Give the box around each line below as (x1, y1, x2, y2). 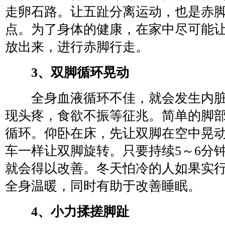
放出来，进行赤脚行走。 (5, 39, 149, 54)
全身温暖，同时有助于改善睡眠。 (5, 178, 201, 193)
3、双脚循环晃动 (31, 65, 129, 80)
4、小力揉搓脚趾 (18, 204, 129, 219)
